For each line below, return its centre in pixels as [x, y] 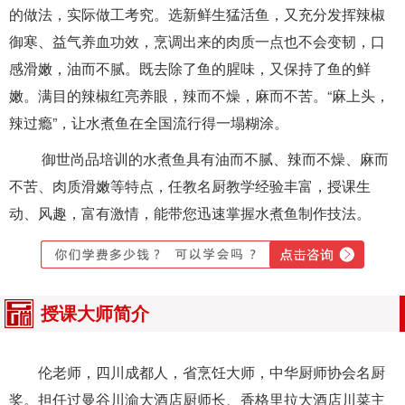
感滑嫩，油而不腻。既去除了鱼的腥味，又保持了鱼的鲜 [190, 68]
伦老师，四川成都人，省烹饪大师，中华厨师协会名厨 [197, 372]
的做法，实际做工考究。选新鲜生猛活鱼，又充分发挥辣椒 [197, 14]
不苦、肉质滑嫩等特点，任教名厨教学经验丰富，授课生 [190, 185]
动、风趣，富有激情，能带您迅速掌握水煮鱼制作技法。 [190, 212]
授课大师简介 [95, 313]
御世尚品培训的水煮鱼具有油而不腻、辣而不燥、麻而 [199, 158]
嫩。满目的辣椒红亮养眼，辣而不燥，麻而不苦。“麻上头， [199, 95]
